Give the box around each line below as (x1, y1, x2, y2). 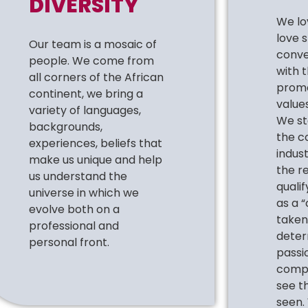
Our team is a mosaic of (28, 36, 157, 52)
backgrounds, (28, 118, 102, 135)
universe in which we (28, 184, 139, 201)
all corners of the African (28, 69, 164, 85)
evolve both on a (28, 201, 120, 217)
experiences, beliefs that (28, 135, 162, 151)
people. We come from (28, 52, 154, 69)
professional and (28, 217, 119, 234)
